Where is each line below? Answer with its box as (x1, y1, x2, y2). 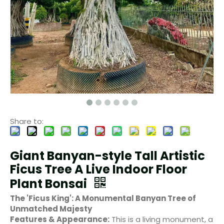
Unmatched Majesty (10, 203, 92, 214)
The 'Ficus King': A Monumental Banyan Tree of (10, 193, 196, 204)
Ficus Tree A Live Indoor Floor (10, 161, 187, 178)
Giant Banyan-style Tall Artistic (10, 147, 205, 164)
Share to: (10, 116, 43, 127)
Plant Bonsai (10, 175, 89, 192)
